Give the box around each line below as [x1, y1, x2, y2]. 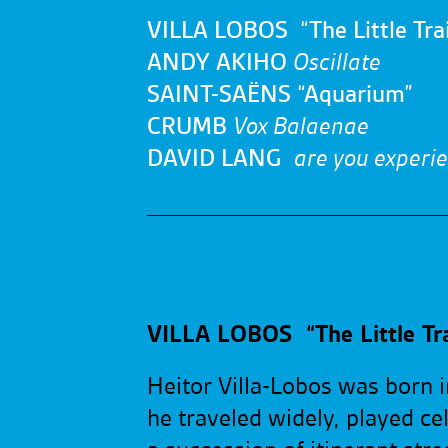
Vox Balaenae [233, 114, 369, 140]
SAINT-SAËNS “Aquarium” [147, 82, 413, 108]
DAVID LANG [147, 146, 294, 172]
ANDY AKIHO [147, 50, 293, 76]
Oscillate [293, 50, 381, 76]
